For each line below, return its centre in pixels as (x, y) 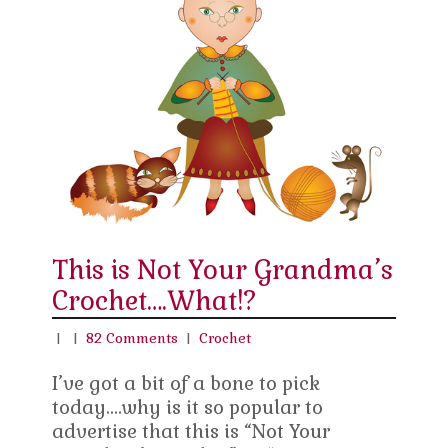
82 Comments (132, 337)
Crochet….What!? (155, 300)
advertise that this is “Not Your (191, 431)
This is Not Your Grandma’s (223, 269)
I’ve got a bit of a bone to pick (186, 383)
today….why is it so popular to (188, 407)
